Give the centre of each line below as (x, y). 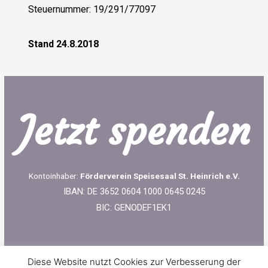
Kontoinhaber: (54, 176)
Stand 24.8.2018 (64, 44)
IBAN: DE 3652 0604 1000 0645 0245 (134, 192)
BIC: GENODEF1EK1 (134, 208)
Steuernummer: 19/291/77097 (92, 10)
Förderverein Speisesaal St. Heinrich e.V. (160, 176)
